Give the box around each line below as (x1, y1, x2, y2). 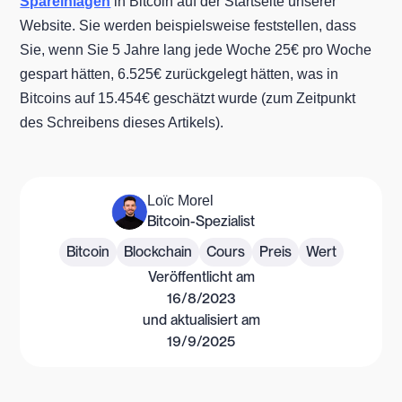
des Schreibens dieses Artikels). (20, 114, 224, 130)
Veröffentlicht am (147, 267, 255, 285)
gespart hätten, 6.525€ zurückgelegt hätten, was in (20, 66, 339, 82)
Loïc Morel (147, 192, 214, 208)
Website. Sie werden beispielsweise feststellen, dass (20, 17, 357, 33)
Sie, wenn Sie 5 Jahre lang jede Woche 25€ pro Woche (20, 41, 372, 57)
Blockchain (123, 242, 192, 260)
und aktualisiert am (142, 310, 260, 328)
